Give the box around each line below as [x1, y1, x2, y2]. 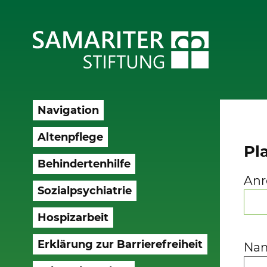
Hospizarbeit [37, 210, 108, 224]
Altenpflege [37, 130, 103, 144]
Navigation [37, 103, 99, 117]
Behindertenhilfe [37, 157, 131, 170]
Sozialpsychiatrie [37, 184, 132, 197]
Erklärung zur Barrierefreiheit [37, 237, 203, 251]
